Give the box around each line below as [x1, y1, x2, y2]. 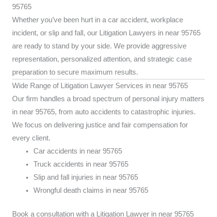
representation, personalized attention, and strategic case [12, 55, 192, 63]
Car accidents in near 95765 [33, 147, 122, 155]
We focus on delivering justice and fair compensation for [12, 121, 188, 129]
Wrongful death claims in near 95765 [33, 186, 148, 194]
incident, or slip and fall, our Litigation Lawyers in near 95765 [12, 29, 201, 37]
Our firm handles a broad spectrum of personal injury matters [12, 95, 204, 103]
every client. [12, 134, 50, 142]
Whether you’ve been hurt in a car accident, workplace [12, 16, 183, 24]
